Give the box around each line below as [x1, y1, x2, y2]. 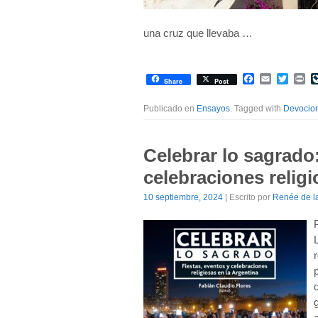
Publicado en [143, 104, 197, 114]
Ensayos [197, 104, 230, 114]
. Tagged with [230, 104, 283, 114]
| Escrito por [223, 192, 273, 202]
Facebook [254, 72, 305, 84]
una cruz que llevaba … [143, 27, 253, 39]
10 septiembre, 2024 [143, 192, 223, 202]
